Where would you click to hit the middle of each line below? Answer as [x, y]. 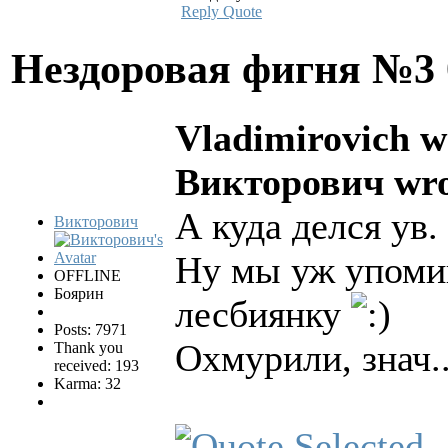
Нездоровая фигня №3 [228, 68]
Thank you [88, 347]
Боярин [79, 293]
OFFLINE [87, 275]
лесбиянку [263, 313]
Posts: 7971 [90, 329]
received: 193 [96, 365]
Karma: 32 [87, 383]
